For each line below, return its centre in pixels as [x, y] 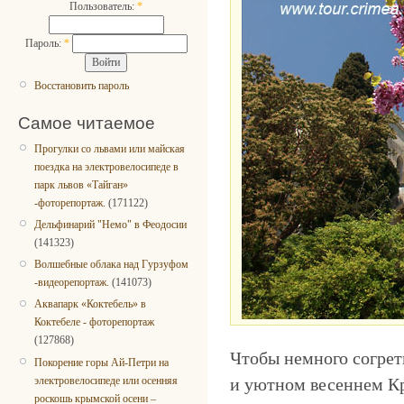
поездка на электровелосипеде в [106, 166]
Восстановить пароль [82, 85]
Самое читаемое [87, 123]
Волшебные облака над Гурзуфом [111, 265]
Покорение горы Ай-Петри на [101, 362]
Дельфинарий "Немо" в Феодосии [110, 225]
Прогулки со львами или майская [110, 148]
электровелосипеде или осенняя [106, 380]
